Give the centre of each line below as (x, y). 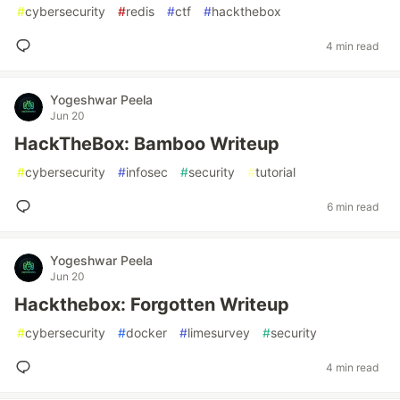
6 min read (353, 206)
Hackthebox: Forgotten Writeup (152, 304)
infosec (147, 172)
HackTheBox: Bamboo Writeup (147, 144)
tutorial (275, 172)
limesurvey (219, 333)
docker (146, 333)
